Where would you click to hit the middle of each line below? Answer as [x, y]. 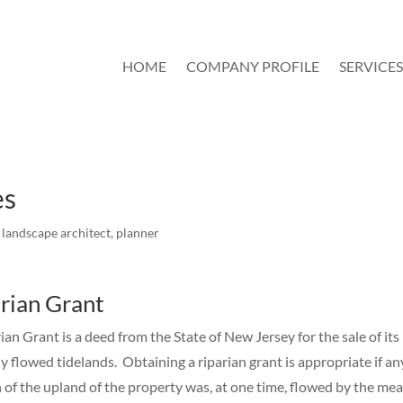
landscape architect [57, 233]
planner [138, 233]
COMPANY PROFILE [253, 66]
